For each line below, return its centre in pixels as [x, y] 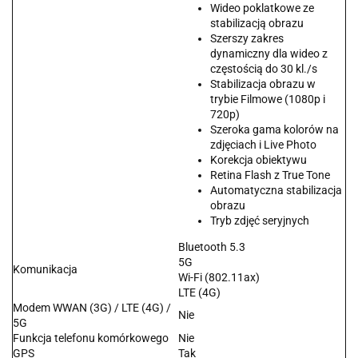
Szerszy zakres [247, 39]
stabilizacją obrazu [257, 24]
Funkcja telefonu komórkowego [91, 338]
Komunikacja [45, 270]
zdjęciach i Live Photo [263, 145]
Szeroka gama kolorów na [274, 130]
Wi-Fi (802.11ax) [219, 278]
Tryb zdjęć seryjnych [260, 221]
